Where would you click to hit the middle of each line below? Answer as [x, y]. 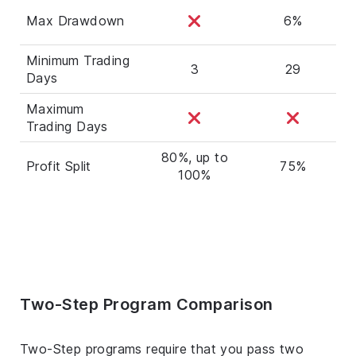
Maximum [55, 108]
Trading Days [67, 126]
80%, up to [194, 157]
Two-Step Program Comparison [147, 304]
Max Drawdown [75, 20]
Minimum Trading [78, 60]
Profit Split [59, 166]
